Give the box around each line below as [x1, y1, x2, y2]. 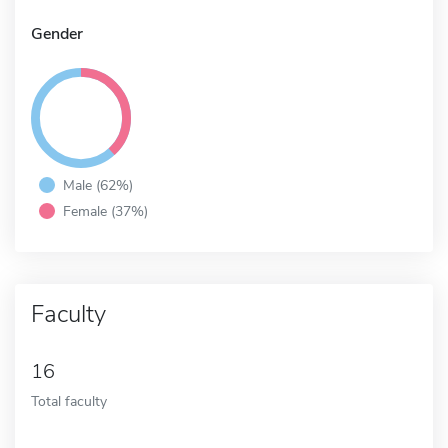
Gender [31, 22, 83, 45]
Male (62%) [63, 174, 133, 195]
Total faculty [31, 390, 107, 411]
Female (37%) [63, 200, 148, 221]
